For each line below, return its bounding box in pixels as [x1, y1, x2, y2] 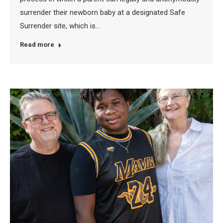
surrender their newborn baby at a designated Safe [20, 7, 185, 17]
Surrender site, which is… [20, 21, 100, 30]
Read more [20, 40, 54, 48]
